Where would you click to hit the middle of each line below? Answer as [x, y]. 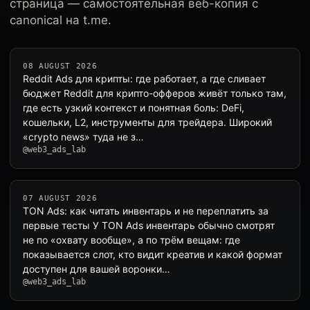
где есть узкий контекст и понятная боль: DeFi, [134, 108]
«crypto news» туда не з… [83, 137]
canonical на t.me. [61, 20]
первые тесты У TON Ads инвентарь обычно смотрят [149, 225]
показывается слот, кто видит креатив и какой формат [153, 254]
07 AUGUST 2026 [60, 198]
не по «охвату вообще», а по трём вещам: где [131, 240]
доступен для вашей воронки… [97, 269]
